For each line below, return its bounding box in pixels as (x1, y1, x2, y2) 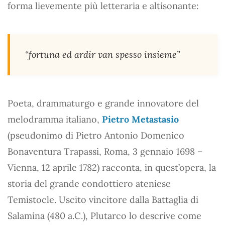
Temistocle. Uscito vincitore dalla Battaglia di (8, 193, 198, 205)
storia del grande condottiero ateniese (8, 177, 171, 189)
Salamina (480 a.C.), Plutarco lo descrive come (8, 209, 201, 221)
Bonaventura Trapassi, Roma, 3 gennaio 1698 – (8, 145, 203, 157)
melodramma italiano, (8, 113, 102, 125)
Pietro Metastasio (102, 113, 179, 125)
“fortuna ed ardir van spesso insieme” (25, 48, 180, 60)
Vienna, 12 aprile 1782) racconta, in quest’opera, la (8, 161, 216, 173)
